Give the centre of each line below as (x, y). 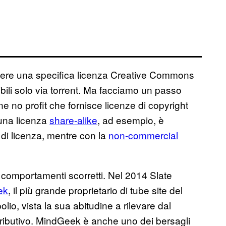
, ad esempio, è (131, 120)
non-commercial (143, 135)
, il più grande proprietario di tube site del (95, 190)
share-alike (73, 120)
